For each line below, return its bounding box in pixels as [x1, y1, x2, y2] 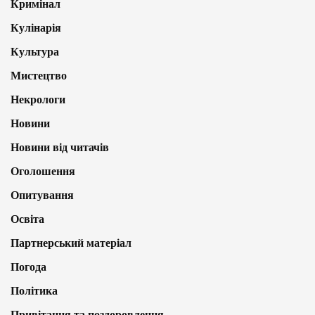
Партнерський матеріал [11, 236, 131, 249]
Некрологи [11, 93, 65, 105]
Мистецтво [11, 69, 67, 82]
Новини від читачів [11, 141, 109, 153]
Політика [11, 284, 58, 297]
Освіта [11, 212, 44, 225]
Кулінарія [11, 21, 61, 34]
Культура [11, 45, 59, 58]
